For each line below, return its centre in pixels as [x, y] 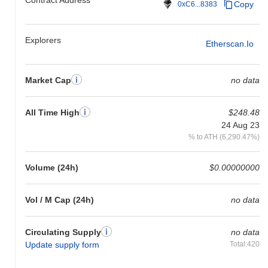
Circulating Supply [63, 232]
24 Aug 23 [240, 125]
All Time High [52, 112]
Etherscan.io [229, 44]
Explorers [43, 40]
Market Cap [48, 80]
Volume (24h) [52, 167]
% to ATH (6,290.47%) [224, 136]
